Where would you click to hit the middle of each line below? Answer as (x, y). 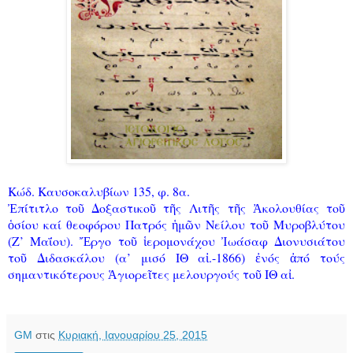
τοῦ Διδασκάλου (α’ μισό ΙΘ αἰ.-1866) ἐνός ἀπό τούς (176, 257)
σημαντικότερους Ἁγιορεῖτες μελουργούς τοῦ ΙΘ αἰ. (151, 273)
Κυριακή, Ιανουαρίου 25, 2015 (133, 334)
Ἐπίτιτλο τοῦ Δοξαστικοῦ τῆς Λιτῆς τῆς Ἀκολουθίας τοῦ (176, 207)
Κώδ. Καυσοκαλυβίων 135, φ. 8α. (101, 191)
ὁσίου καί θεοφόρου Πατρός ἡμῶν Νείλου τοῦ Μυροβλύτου (176, 224)
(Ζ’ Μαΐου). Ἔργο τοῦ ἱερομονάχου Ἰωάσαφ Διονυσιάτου (176, 240)
